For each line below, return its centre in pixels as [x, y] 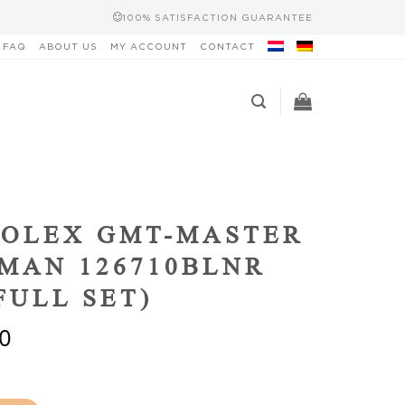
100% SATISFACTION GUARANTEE [217, 17]
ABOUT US [68, 47]
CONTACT [227, 47]
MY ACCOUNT [149, 47]
